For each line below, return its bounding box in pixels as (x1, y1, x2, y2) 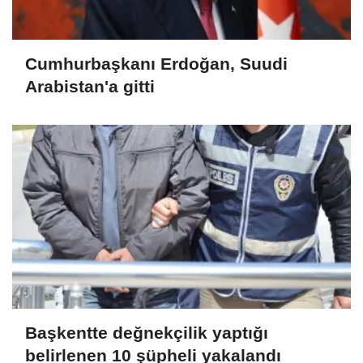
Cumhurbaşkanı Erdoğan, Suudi (25, 53, 288, 73)
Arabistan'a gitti (25, 76, 155, 96)
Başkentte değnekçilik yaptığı (25, 323, 268, 343)
